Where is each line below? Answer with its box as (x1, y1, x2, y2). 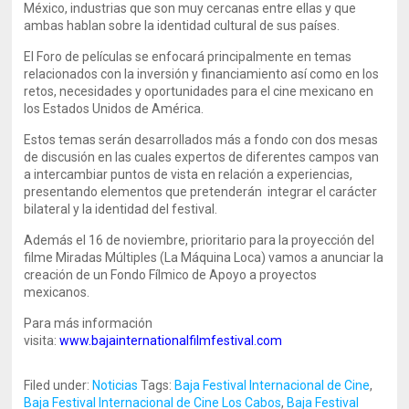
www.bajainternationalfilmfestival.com (59, 333, 283, 348)
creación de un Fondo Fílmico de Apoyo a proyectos (24, 267, 318, 282)
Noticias (92, 378, 139, 393)
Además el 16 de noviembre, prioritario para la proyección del (24, 233, 375, 247)
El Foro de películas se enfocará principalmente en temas (24, 49, 352, 64)
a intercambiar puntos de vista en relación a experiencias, (24, 167, 353, 182)
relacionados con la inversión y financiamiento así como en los (24, 67, 380, 81)
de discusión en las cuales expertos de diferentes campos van (24, 150, 380, 164)
